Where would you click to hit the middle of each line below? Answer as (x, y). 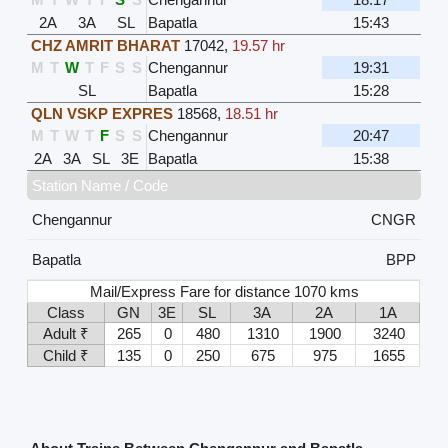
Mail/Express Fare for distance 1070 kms (225, 292)
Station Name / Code (100, 186)
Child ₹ (66, 356)
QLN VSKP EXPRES (102, 114)
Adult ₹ (66, 334)
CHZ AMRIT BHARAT (106, 46)
